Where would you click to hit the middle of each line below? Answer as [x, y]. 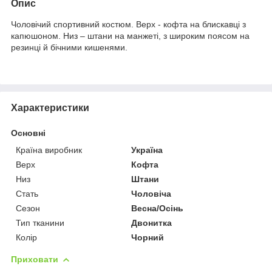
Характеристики [50, 107]
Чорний [148, 237]
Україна [147, 150]
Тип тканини [40, 223]
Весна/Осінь [158, 208]
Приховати [35, 259]
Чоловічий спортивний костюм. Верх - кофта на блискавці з [128, 24]
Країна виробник [49, 150]
